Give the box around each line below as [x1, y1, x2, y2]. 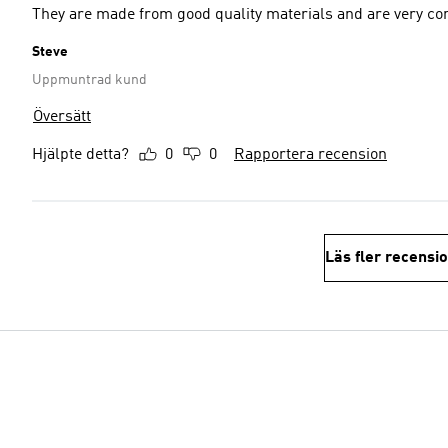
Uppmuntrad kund [32, 73, 147, 87]
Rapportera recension [234, 147, 387, 163]
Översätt [33, 109, 91, 125]
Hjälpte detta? [32, 147, 129, 163]
